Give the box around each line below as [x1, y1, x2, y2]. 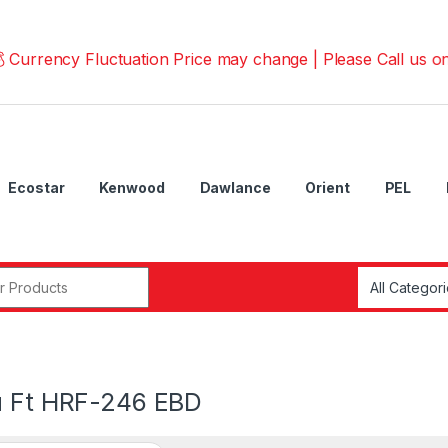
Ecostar [8, 178, 65, 196]
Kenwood [99, 178, 165, 196]
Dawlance [199, 178, 271, 196]
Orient [305, 178, 350, 196]
